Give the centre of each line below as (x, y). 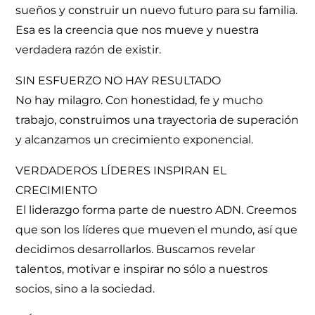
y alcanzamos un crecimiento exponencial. (135, 139)
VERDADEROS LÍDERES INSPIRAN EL (121, 170)
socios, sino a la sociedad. (85, 288)
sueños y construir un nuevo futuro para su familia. (156, 10)
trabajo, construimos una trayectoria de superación (157, 120)
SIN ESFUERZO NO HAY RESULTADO (118, 80)
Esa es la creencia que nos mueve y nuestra (137, 30)
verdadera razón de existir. (88, 49)
